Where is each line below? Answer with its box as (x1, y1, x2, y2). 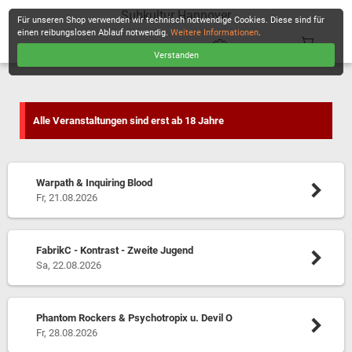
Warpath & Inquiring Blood (35, 177, 152, 189)
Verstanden (153, 49, 199, 60)
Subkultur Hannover (121, 8, 231, 23)
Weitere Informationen (170, 27, 259, 38)
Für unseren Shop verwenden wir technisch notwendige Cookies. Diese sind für (17, 15, 325, 26)
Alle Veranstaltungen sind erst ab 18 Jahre (33, 115, 225, 126)
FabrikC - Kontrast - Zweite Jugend (35, 244, 193, 256)
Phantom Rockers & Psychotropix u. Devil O (35, 312, 233, 324)
